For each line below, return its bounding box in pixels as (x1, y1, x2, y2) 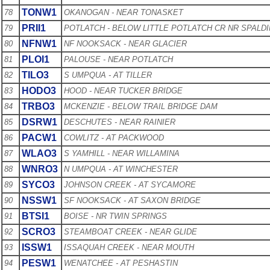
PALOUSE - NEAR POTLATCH (64, 54, 173, 64)
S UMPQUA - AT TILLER (64, 70, 152, 80)
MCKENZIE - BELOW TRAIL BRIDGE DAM (64, 101, 218, 111)
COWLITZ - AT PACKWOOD (64, 133, 164, 142)
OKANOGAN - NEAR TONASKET (64, 7, 183, 17)
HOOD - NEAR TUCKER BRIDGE (64, 86, 183, 95)
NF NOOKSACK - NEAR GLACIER (64, 39, 187, 48)
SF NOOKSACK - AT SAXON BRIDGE (64, 195, 201, 205)
